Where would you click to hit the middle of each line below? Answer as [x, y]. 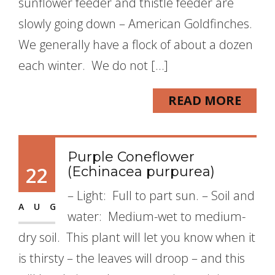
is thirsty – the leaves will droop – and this [132, 258]
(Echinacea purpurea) [141, 172]
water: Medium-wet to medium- [157, 216]
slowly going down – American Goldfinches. [137, 24]
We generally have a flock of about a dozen [136, 45]
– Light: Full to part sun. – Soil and [161, 196]
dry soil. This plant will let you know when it [137, 237]
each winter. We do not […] [93, 65]
